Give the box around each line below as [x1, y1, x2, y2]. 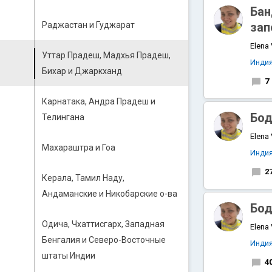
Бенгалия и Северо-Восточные [42, 235, 166, 245]
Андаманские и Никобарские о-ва [42, 189, 177, 199]
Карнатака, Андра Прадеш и [42, 97, 155, 106]
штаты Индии [42, 251, 95, 260]
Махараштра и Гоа [42, 143, 115, 152]
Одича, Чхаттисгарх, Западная [42, 219, 165, 229]
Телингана [42, 112, 84, 122]
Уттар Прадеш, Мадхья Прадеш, [42, 50, 171, 60]
